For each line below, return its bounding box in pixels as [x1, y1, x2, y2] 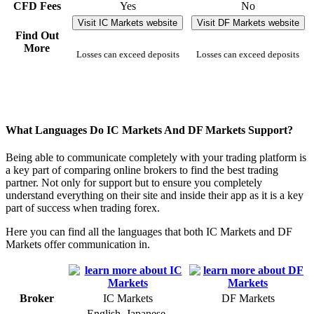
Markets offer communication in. [6, 238, 150, 251]
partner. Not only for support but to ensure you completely [6, 177, 262, 189]
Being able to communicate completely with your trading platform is [6, 151, 306, 164]
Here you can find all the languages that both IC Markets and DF [6, 226, 292, 238]
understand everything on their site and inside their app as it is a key [6, 189, 303, 202]
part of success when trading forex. [6, 202, 160, 214]
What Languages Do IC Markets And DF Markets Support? [6, 124, 293, 137]
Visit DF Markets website [196, 18, 299, 29]
